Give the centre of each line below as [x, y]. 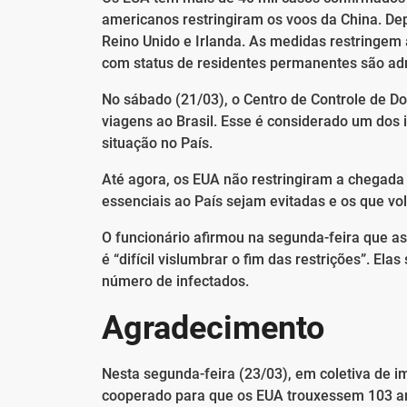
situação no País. [157, 143]
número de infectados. [175, 281]
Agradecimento [213, 328]
